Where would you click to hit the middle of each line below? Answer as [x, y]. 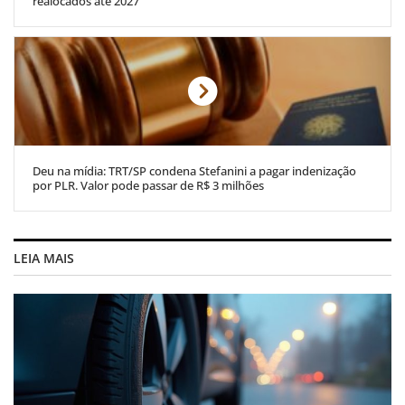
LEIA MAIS [44, 259]
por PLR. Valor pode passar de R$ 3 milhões [148, 186]
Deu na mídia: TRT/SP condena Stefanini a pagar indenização [194, 171]
